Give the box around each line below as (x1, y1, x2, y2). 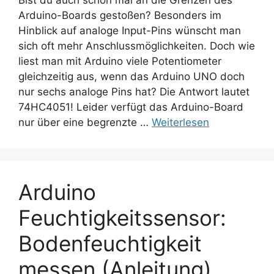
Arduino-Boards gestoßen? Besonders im (18, 9, 221, 22)
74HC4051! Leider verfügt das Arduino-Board (18, 101, 243, 114)
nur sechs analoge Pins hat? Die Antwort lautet (18, 86, 250, 98)
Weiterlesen (152, 116, 209, 129)
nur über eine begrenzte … (18, 116, 152, 129)
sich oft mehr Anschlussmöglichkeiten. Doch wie (18, 40, 255, 53)
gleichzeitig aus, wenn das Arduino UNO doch (18, 70, 245, 83)
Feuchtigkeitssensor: (18, 205, 226, 231)
